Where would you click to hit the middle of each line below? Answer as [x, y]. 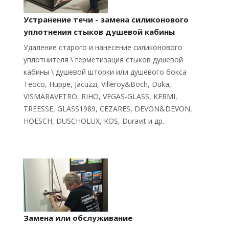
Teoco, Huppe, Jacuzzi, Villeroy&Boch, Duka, [97, 84]
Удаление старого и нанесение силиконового [103, 47]
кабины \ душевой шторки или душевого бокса [105, 72]
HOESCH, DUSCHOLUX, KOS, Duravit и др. [94, 121]
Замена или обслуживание [78, 218]
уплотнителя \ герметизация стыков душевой [103, 59]
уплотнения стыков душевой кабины [99, 31]
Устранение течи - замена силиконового [106, 19]
